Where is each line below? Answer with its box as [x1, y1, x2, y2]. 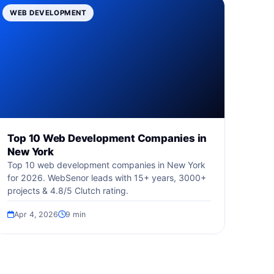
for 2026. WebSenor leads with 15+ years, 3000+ [7, 172, 207, 183]
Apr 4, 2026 [14, 210, 59, 219]
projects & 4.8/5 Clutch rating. [7, 185, 129, 196]
